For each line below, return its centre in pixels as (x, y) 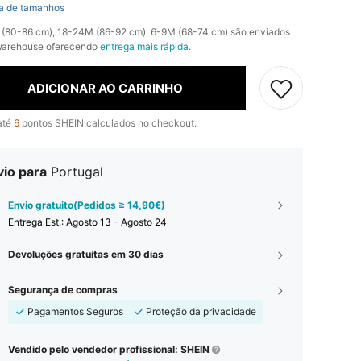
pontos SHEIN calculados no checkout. (108, 123)
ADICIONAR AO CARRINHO (105, 88)
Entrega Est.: (37, 222)
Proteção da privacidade (201, 311)
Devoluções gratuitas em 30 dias (86, 254)
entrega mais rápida (144, 46)
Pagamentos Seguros (75, 311)
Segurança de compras (63, 290)
